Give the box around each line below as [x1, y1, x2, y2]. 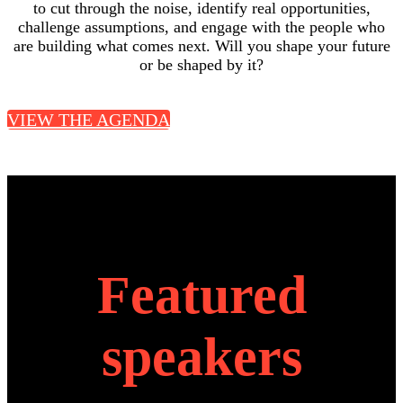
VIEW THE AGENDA [7, 109, 170, 130]
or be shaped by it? [139, 55, 264, 74]
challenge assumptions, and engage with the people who [18, 17, 385, 36]
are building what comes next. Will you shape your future [13, 36, 390, 55]
